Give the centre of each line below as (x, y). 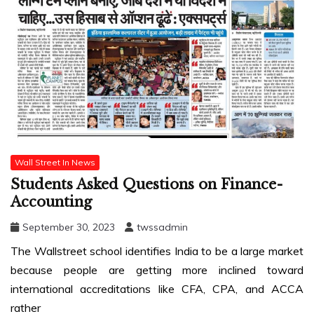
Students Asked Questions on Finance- (147, 185)
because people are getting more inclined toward (157, 270)
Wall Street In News (55, 162)
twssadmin (162, 227)
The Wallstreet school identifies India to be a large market (157, 251)
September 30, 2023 (69, 227)
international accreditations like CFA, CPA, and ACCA (157, 289)
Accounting (51, 202)
